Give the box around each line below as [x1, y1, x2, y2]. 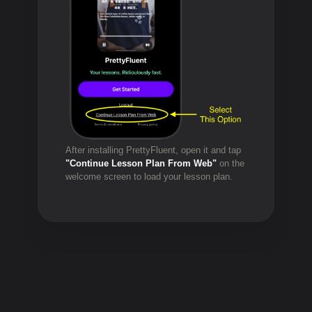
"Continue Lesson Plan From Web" [65, 157, 217, 169]
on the [217, 157, 244, 169]
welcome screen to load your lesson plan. [65, 171, 233, 182]
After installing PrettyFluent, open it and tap [65, 144, 241, 155]
